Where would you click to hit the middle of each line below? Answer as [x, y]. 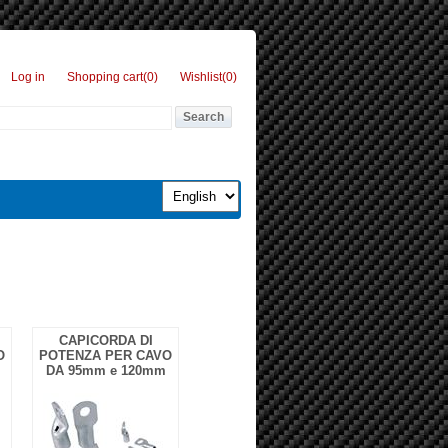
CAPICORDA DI [105, 340]
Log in [28, 77]
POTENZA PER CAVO [105, 355]
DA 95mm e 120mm [105, 370]
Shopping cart [105, 77]
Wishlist [201, 77]
